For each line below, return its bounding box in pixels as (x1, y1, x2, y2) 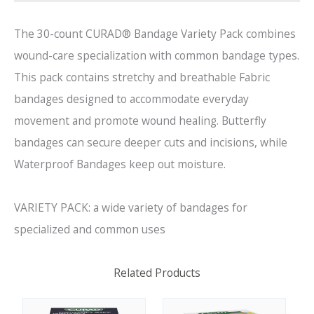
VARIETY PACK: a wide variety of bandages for (14, 200, 247, 216)
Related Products (114, 265, 200, 281)
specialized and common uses (14, 221, 165, 238)
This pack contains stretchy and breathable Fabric (14, 69, 270, 86)
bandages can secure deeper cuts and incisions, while (14, 135, 287, 151)
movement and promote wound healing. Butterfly (14, 113, 266, 129)
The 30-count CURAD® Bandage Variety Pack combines (14, 26, 296, 42)
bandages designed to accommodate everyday (14, 91, 249, 107)
